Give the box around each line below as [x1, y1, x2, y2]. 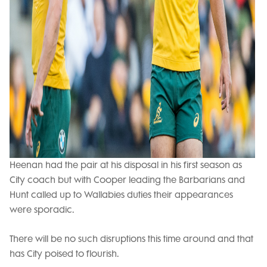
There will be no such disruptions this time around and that [10, 234, 253, 245]
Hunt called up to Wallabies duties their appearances [10, 190, 233, 201]
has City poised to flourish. [10, 249, 119, 260]
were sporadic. [10, 204, 74, 216]
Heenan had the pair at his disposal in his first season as [10, 160, 242, 171]
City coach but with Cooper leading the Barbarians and [10, 175, 245, 186]
